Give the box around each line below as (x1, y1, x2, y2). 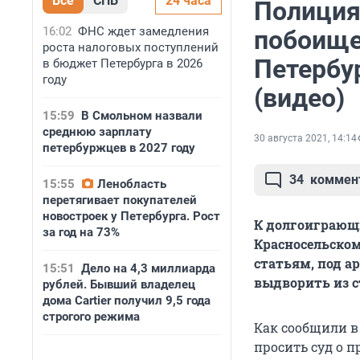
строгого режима (43, 309, 140, 324)
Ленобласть (97, 177, 166, 191)
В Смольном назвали (81, 108, 202, 123)
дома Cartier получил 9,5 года (43, 293, 211, 308)
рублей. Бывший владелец (43, 277, 195, 292)
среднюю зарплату (43, 125, 152, 139)
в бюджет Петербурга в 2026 (43, 56, 202, 71)
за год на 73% (43, 225, 120, 239)
